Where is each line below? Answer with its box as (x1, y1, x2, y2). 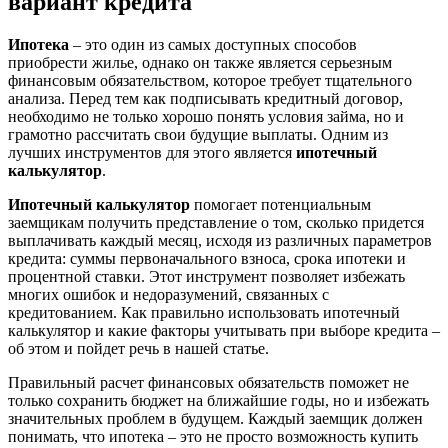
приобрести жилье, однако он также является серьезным (8, 53, 392, 71)
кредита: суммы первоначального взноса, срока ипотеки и (8, 249, 406, 267)
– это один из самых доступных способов (69, 35, 357, 53)
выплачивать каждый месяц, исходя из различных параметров (8, 231, 432, 249)
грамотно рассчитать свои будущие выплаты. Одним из (8, 125, 388, 143)
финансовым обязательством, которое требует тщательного (8, 71, 412, 89)
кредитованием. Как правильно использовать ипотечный (8, 303, 400, 321)
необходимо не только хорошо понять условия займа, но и (8, 107, 404, 125)
